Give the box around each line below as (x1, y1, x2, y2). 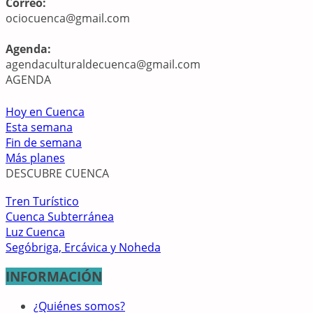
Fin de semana (6, 134, 82, 150)
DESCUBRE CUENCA (6, 165, 109, 181)
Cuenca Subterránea (6, 208, 114, 224)
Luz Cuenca (6, 224, 65, 240)
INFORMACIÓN (6, 268, 102, 286)
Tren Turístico (6, 193, 79, 209)
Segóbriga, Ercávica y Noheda (6, 239, 161, 255)
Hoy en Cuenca (6, 103, 85, 119)
